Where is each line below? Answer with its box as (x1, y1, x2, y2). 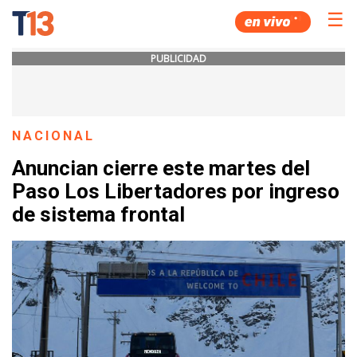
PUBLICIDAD (151, 52, 206, 65)
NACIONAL (12, 128, 96, 143)
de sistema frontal (12, 202, 185, 227)
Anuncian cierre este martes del (12, 156, 310, 181)
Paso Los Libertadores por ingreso (12, 179, 339, 204)
